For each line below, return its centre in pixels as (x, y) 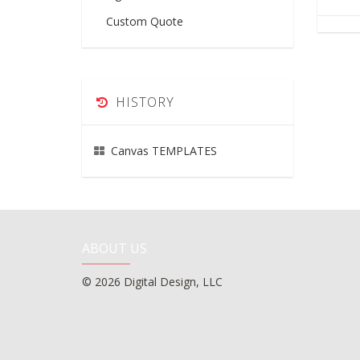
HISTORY (145, 102)
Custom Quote (145, 21)
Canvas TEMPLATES (164, 150)
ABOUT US (115, 248)
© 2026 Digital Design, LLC (152, 281)
